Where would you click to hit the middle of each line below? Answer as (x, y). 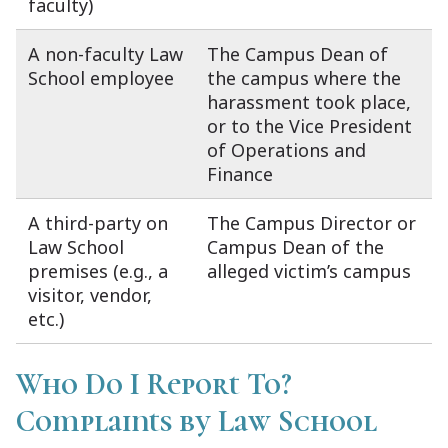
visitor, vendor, (90, 294)
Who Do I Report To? (154, 385)
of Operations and (286, 149)
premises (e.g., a (98, 270)
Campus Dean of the (295, 246)
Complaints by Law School (196, 422)
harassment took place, (309, 101)
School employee (101, 77)
